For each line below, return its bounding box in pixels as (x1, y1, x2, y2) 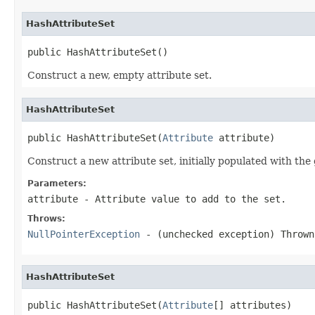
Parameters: (27, 178, 86, 188)
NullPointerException (27, 228, 140, 240)
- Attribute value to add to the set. (78, 193, 286, 205)
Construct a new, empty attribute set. (27, 69, 212, 81)
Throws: (27, 213, 65, 224)
